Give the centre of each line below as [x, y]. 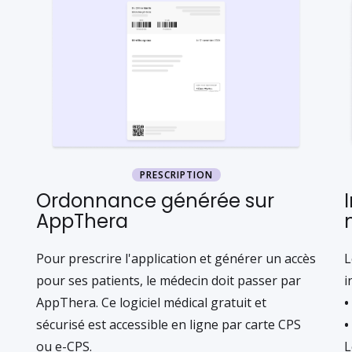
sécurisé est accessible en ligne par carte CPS [169, 324]
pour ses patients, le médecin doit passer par [169, 280]
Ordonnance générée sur [155, 201]
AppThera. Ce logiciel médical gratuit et [151, 302]
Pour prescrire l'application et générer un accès [176, 258]
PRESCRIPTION [176, 175]
